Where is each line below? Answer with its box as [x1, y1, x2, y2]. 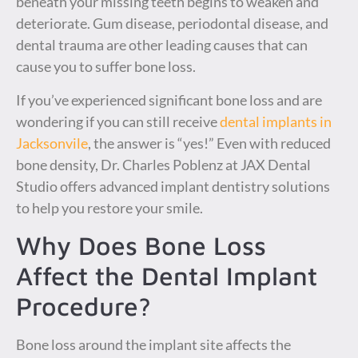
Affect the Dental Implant [16, 261, 317, 292]
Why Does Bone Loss [16, 230, 266, 261]
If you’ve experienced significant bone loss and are [16, 90, 322, 109]
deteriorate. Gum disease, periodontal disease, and [16, 14, 328, 33]
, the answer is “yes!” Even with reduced [88, 133, 331, 152]
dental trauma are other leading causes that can [16, 36, 308, 54]
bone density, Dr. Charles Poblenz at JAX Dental [16, 155, 311, 173]
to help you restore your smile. [16, 198, 203, 217]
